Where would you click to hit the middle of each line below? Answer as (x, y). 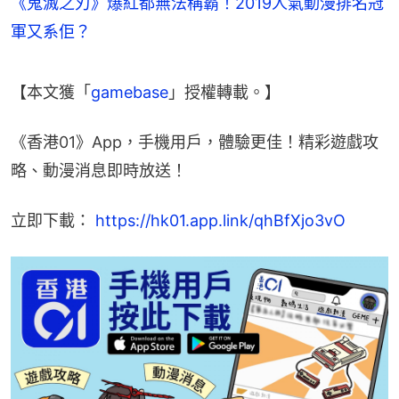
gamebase (130, 92)
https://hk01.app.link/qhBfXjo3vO (220, 220)
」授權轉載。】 (224, 92)
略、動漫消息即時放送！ (99, 170)
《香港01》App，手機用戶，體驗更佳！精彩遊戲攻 (195, 142)
